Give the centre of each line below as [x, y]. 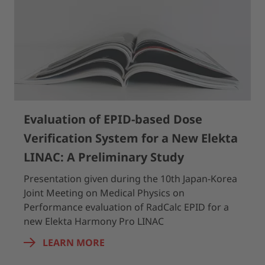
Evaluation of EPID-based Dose [113, 119]
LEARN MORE [74, 243]
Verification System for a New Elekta [131, 138]
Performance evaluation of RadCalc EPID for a [126, 207]
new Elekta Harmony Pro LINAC [94, 221]
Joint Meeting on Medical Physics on [104, 193]
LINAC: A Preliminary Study [104, 157]
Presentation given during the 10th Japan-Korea [130, 179]
